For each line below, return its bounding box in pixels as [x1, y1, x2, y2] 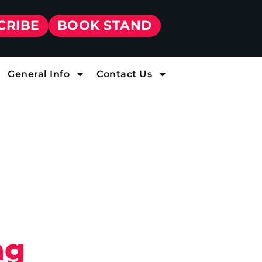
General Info [8, 68, 70, 80]
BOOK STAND [57, 18, 152, 33]
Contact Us [96, 68, 152, 80]
